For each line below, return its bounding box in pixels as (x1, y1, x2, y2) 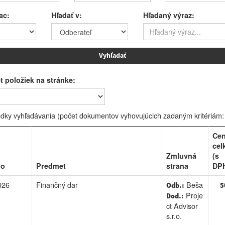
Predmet (36, 161, 66, 171)
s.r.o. (166, 210, 182, 221)
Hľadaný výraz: (143, 10, 194, 20)
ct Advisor (166, 200, 198, 211)
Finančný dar (36, 179, 78, 190)
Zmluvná (166, 151, 196, 161)
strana (166, 161, 188, 171)
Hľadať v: (51, 10, 82, 20)
